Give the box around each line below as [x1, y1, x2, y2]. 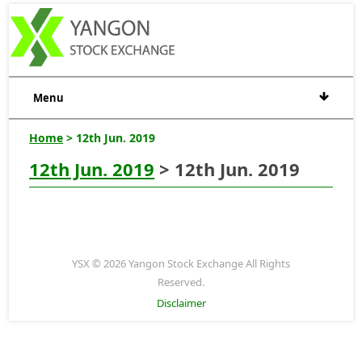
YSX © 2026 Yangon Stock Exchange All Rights [72, 255, 290, 271]
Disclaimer [156, 295, 206, 310]
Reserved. [158, 274, 204, 289]
